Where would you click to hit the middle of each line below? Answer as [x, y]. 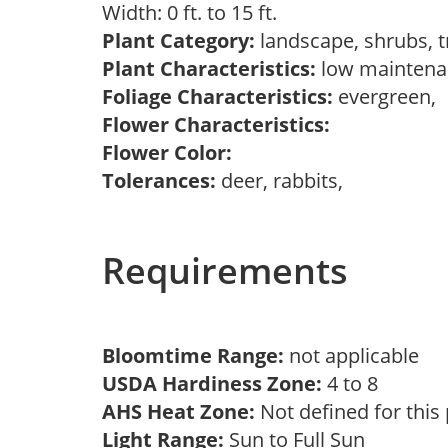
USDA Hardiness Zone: [212, 383]
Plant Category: [178, 40]
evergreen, [389, 96]
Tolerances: [159, 180]
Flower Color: [167, 152]
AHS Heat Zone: [178, 411]
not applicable [359, 355]
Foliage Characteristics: [217, 96]
